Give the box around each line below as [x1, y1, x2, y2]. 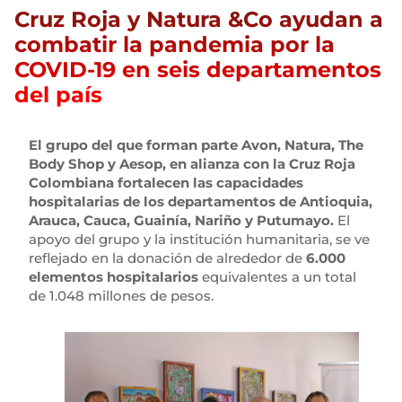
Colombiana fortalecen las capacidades [29, 174, 303, 191]
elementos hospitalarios [29, 268, 198, 285]
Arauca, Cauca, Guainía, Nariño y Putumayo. [29, 212, 334, 229]
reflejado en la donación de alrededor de [29, 249, 306, 267]
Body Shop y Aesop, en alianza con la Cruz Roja [29, 155, 355, 172]
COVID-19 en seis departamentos [14, 57, 381, 83]
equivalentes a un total [198, 268, 356, 285]
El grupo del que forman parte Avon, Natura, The [29, 136, 363, 153]
